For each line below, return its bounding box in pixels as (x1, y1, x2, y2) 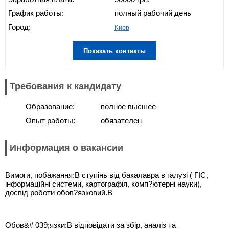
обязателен (101, 116, 142, 125)
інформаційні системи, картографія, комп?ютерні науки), (5, 179, 202, 189)
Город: (8, 22, 31, 31)
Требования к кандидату (10, 81, 121, 91)
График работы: (8, 8, 64, 17)
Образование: (26, 102, 75, 111)
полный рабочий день (114, 8, 191, 17)
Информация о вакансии (10, 142, 123, 153)
